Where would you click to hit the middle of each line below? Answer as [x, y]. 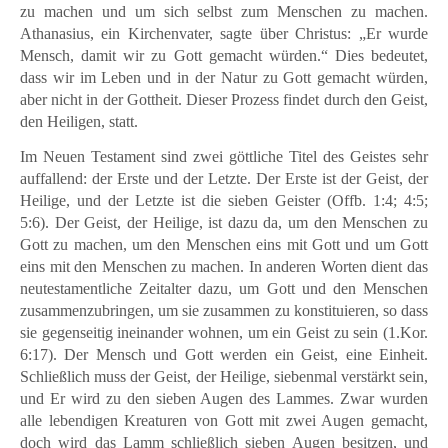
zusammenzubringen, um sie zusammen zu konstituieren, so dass [224, 311]
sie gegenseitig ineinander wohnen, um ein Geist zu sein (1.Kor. [224, 333]
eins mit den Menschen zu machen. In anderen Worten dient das [224, 267]
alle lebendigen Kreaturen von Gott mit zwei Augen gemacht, [224, 421]
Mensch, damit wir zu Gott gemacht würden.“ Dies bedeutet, [224, 56]
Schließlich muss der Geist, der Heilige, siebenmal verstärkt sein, [224, 377]
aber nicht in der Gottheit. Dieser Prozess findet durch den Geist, [224, 100]
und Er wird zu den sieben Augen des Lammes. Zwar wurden [224, 399]
